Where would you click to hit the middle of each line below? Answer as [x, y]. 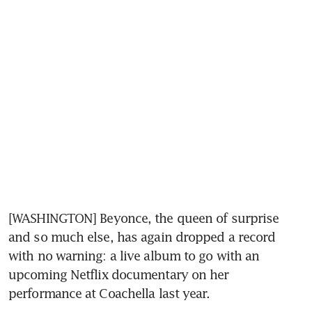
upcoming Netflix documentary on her [119, 275]
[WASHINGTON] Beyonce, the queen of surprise [144, 218]
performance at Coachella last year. [109, 294]
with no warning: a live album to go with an [134, 256]
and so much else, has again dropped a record [142, 237]
